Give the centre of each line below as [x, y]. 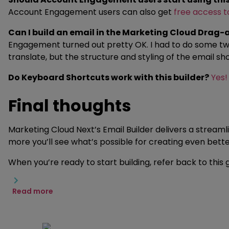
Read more [33, 191]
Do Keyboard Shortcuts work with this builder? [109, 77]
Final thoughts [71, 106]
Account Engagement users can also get [91, 12]
